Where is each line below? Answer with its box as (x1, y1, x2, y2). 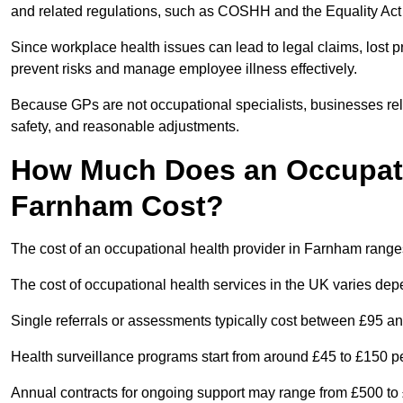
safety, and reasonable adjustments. (11, 119, 239, 135)
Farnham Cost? (11, 190, 224, 223)
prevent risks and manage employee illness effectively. (11, 61, 357, 77)
